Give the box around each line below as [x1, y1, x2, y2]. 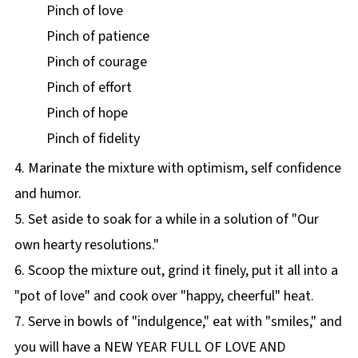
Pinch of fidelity [46, 129, 140, 149]
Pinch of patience [46, 26, 149, 46]
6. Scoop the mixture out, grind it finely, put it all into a [14, 261, 338, 280]
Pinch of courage [46, 52, 147, 72]
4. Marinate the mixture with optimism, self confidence [14, 158, 341, 178]
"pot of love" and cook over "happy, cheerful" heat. [14, 286, 314, 306]
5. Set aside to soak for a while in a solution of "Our [14, 209, 319, 229]
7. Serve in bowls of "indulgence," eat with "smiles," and [14, 312, 342, 332]
